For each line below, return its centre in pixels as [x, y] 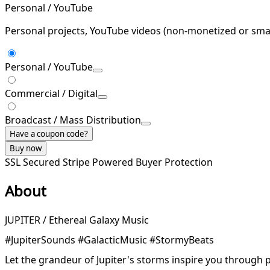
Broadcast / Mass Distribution [73, 120]
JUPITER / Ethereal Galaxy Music [77, 220]
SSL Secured [34, 162]
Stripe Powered [99, 162]
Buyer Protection [174, 162]
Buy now [26, 148]
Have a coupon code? [49, 133]
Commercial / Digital [51, 93]
